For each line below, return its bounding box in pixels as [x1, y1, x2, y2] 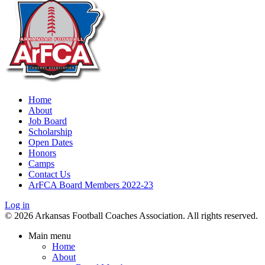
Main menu [28, 231, 71, 241]
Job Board [28, 116, 67, 127]
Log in [5, 200, 30, 211]
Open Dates [28, 137, 73, 148]
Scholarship [28, 127, 72, 137]
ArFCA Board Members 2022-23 [28, 180, 153, 190]
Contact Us [28, 169, 70, 180]
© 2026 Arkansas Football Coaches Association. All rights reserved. [5, 211, 258, 221]
